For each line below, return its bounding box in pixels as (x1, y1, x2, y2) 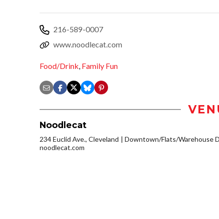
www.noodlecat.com (53, 39, 122, 49)
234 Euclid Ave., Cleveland (40, 135, 119, 144)
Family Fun (82, 61, 118, 71)
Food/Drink (40, 61, 79, 71)
